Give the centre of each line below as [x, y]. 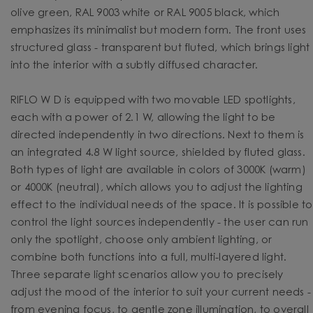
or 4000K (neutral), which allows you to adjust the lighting [156, 188]
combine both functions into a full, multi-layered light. [149, 258]
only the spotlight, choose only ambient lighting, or [141, 240]
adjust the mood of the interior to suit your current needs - [161, 293]
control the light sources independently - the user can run [160, 223]
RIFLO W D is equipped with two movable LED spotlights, [153, 101]
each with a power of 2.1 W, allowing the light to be [143, 118]
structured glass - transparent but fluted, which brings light [160, 48]
